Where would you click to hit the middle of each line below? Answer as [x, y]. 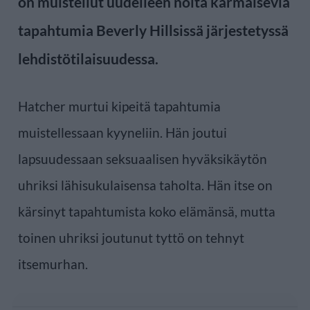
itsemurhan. [53, 264]
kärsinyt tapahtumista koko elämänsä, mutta [147, 211]
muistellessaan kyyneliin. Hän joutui [122, 132]
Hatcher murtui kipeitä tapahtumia [119, 106]
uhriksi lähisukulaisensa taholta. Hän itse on [145, 185]
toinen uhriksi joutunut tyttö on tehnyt [131, 237]
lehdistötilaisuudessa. [88, 58]
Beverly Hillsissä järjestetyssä [191, 30]
